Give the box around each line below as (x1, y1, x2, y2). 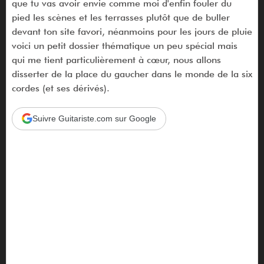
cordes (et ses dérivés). (11, 82, 110, 94)
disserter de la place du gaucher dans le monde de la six (11, 68, 252, 80)
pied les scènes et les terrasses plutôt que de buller (11, 11, 230, 23)
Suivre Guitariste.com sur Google (32, 113, 156, 123)
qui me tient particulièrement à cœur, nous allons (11, 54, 221, 65)
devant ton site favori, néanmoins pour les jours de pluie (11, 25, 252, 37)
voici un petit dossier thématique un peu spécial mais (11, 39, 237, 51)
